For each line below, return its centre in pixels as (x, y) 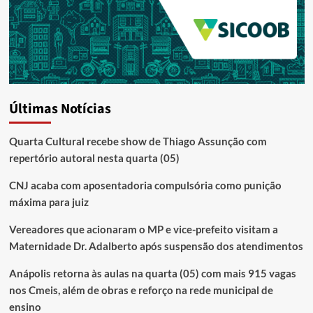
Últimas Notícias (60, 109)
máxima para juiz (49, 202)
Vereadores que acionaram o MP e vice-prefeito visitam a (143, 230)
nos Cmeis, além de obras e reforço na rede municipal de (141, 290)
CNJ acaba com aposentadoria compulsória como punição (145, 185)
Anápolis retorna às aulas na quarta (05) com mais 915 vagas (152, 274)
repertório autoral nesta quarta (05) (94, 158)
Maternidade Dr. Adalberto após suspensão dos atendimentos (156, 246)
